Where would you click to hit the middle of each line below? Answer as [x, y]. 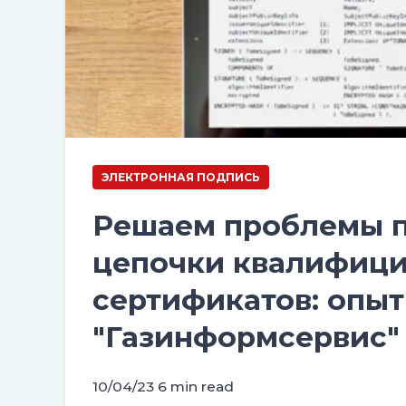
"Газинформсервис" [246, 337]
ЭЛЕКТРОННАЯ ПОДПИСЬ [181, 177]
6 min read [196, 386]
